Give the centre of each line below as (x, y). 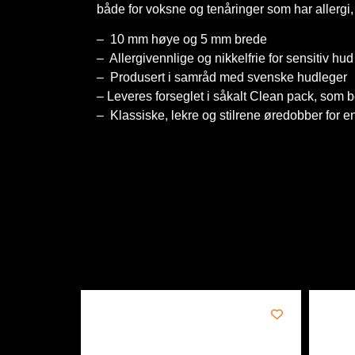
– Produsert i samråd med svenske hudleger (222, 78)
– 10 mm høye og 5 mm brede (182, 40)
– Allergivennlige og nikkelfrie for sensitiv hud (225, 59)
